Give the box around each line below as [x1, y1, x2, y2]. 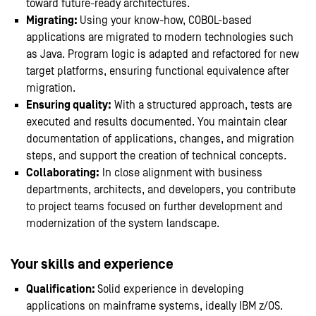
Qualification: [26, 283, 97, 296]
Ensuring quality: [26, 99, 111, 112]
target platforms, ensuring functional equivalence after [26, 65, 289, 78]
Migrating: [26, 14, 80, 28]
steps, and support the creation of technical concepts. [26, 150, 286, 163]
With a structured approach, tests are [111, 99, 292, 112]
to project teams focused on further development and [26, 200, 283, 214]
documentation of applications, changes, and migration [26, 133, 294, 146]
